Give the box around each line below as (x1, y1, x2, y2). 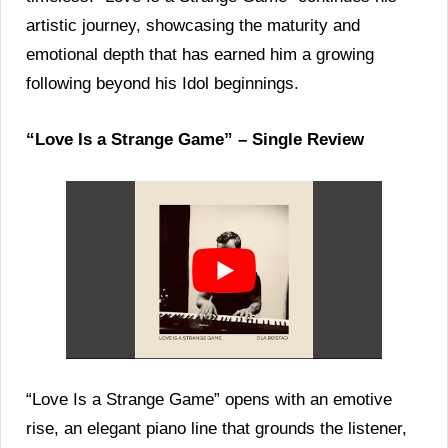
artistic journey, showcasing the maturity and (26, 15, 360, 35)
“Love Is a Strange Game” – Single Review (26, 129, 364, 149)
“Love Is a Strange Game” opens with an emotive (26, 389, 392, 409)
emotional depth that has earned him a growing (26, 44, 374, 64)
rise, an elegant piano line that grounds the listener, (26, 418, 407, 438)
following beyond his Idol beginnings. (26, 73, 299, 93)
